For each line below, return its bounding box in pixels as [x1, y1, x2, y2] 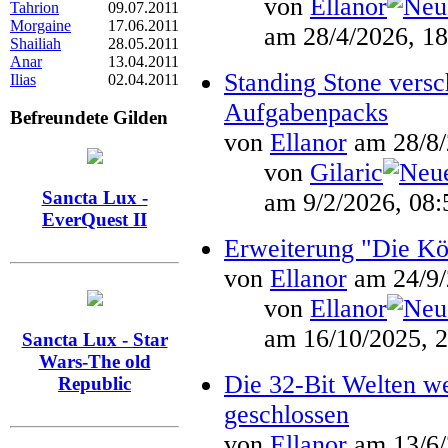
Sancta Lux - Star [21, 328, 168, 350]
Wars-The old [38, 350, 151, 372]
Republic [58, 372, 131, 394]
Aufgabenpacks [224, 97, 388, 127]
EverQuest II [42, 208, 147, 230]
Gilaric [310, 157, 383, 187]
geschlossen [224, 399, 349, 429]
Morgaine [10, 16, 71, 34]
